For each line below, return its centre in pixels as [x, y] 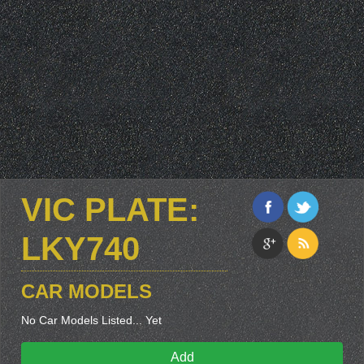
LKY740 [80, 249]
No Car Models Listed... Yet [91, 320]
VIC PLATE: [110, 210]
